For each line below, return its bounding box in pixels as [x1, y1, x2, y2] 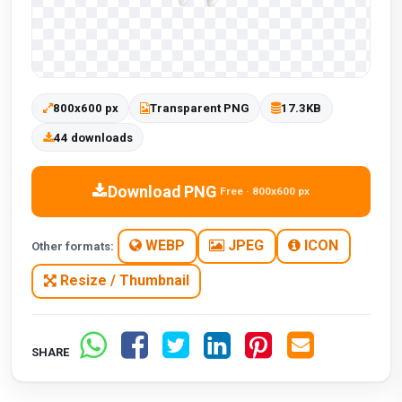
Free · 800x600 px [220, 185, 310, 198]
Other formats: [31, 239, 115, 253]
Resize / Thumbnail [56, 272, 189, 290]
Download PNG [107, 181, 217, 201]
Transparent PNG [149, 101, 249, 116]
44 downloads [53, 130, 133, 144]
